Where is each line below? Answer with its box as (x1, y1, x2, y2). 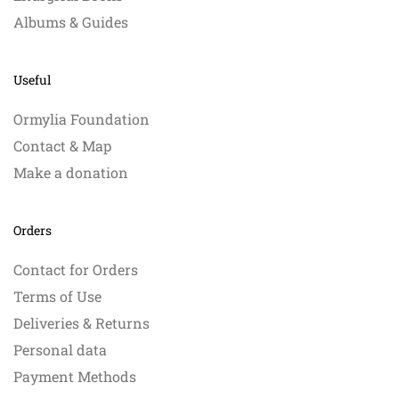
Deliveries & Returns (13, 313, 150, 333)
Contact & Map (13, 136, 111, 156)
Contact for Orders (13, 260, 138, 280)
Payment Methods (13, 367, 136, 387)
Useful (13, 71, 51, 89)
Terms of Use (13, 287, 102, 306)
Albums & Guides (13, 12, 128, 32)
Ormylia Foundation (13, 110, 150, 129)
